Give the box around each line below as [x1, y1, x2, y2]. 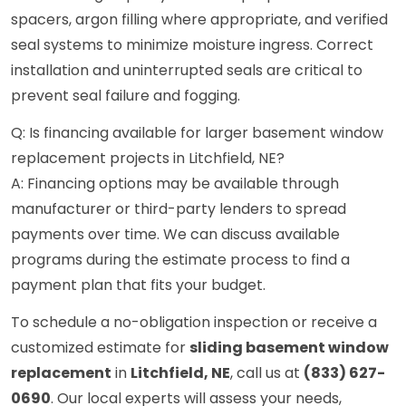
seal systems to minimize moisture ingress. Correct [11, 34, 373, 56]
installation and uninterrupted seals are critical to [11, 60, 362, 82]
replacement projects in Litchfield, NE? [11, 148, 285, 169]
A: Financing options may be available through [11, 173, 339, 195]
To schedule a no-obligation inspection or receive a [11, 312, 377, 333]
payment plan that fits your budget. [11, 275, 266, 296]
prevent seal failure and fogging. [11, 85, 240, 107]
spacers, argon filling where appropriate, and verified [11, 9, 388, 31]
